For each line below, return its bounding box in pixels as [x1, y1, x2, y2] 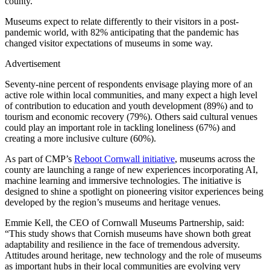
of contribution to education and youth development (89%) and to [5, 101, 253, 111]
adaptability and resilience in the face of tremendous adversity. [5, 239, 240, 250]
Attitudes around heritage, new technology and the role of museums [5, 250, 262, 261]
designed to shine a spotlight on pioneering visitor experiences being [5, 186, 263, 197]
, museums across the [175, 154, 255, 165]
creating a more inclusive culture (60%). [5, 133, 156, 144]
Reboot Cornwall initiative [74, 154, 175, 165]
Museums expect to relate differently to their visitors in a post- [5, 16, 239, 27]
